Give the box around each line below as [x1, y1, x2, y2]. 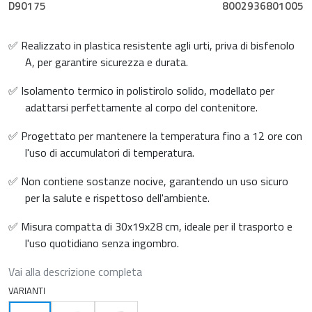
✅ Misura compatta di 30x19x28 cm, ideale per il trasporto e [8, 218, 292, 235]
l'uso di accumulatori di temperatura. [25, 144, 194, 161]
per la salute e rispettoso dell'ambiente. [25, 189, 210, 206]
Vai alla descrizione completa [8, 263, 142, 280]
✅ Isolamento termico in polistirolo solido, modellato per [8, 82, 274, 99]
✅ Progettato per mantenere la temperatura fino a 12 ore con [8, 127, 302, 144]
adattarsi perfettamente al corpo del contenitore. [25, 99, 258, 116]
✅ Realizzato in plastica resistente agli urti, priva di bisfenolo [8, 37, 295, 54]
